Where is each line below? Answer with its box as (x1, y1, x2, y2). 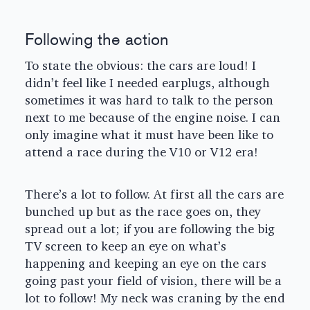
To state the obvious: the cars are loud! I (25, 58, 256, 73)
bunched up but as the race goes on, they (25, 204, 261, 219)
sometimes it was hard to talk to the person (25, 93, 273, 108)
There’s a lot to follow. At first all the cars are (25, 187, 284, 202)
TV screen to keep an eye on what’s (25, 239, 226, 254)
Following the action (25, 29, 169, 49)
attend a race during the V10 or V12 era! (25, 145, 258, 160)
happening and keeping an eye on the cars (25, 256, 266, 271)
